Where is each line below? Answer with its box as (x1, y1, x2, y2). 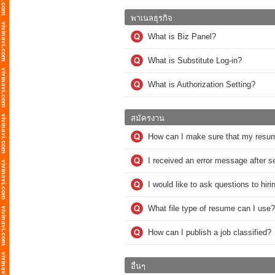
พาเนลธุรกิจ (131, 14, 172, 23)
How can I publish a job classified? (148, 228, 271, 237)
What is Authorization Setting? (148, 80, 255, 89)
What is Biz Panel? (148, 32, 216, 41)
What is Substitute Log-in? (148, 56, 242, 65)
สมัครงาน (131, 114, 165, 123)
